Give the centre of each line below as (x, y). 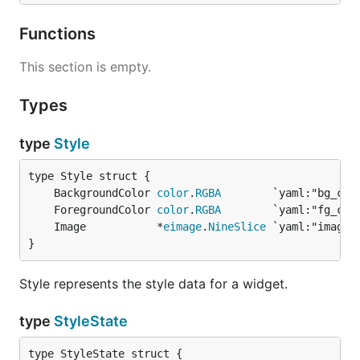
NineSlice (237, 226)
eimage (182, 226)
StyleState (91, 321)
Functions (59, 33)
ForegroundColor (105, 209)
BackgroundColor (105, 192)
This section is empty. (85, 66)
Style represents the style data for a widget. (153, 283)
